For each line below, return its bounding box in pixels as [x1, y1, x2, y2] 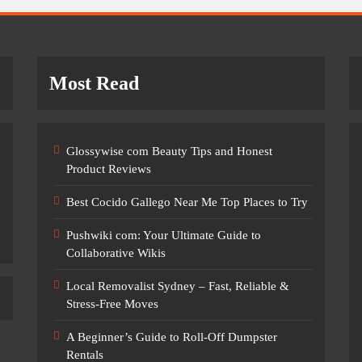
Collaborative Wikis [65, 246, 166, 259]
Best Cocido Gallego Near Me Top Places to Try [65, 196, 308, 208]
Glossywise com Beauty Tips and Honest [65, 145, 272, 158]
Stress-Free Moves [65, 297, 158, 310]
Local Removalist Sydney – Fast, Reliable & [65, 280, 289, 293]
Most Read [48, 73, 139, 94]
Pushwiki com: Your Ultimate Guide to [65, 229, 261, 242]
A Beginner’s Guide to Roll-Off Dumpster [65, 330, 277, 343]
